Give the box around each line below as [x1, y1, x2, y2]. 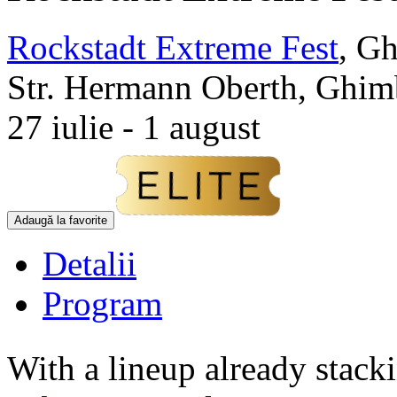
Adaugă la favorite [14, 213, 107, 227]
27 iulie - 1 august [7, 107, 261, 146]
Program [43, 284, 162, 323]
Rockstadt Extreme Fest [7, 27, 339, 66]
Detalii [43, 244, 136, 283]
